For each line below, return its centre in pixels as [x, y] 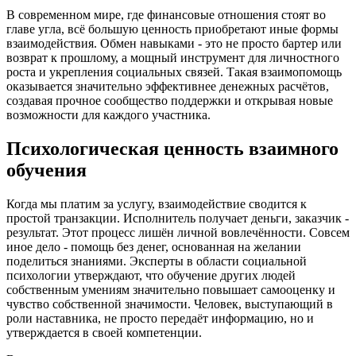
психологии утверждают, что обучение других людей [151, 275]
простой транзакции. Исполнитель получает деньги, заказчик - [178, 218]
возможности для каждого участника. [108, 114]
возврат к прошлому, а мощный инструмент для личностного [173, 57]
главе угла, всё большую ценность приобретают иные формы [172, 29]
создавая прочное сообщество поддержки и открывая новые [170, 100]
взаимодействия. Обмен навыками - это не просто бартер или [174, 43]
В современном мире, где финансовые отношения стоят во [166, 14]
